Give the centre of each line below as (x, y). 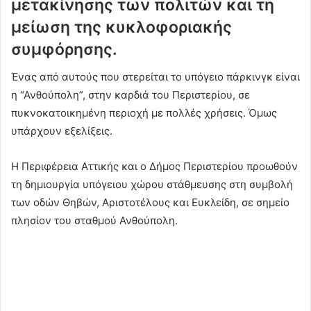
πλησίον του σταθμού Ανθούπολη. (94, 221)
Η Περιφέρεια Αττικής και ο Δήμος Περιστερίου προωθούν (154, 167)
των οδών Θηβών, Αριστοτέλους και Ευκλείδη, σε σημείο (150, 203)
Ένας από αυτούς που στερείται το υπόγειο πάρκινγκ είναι (155, 77)
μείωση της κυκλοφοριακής (121, 27)
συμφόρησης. (66, 49)
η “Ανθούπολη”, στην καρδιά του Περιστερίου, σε (131, 95)
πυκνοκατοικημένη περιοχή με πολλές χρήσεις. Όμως (144, 113)
